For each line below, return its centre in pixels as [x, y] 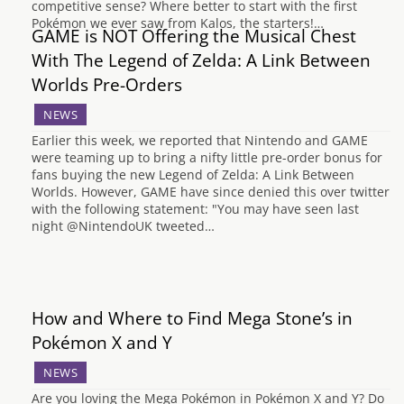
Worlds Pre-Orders [107, 84]
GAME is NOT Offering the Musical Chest [194, 35]
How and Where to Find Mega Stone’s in [192, 318]
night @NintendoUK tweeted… [123, 225]
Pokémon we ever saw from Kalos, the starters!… [178, 23]
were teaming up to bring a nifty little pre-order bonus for [207, 157]
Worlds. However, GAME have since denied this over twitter [211, 191]
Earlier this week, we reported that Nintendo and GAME [200, 140]
